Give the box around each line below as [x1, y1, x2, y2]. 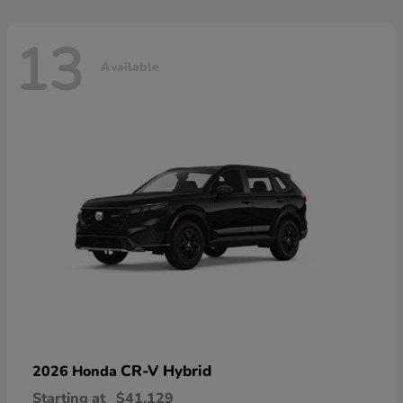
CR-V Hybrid [121, 361, 211, 382]
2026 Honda [32, 362, 121, 382]
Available [101, 58, 159, 76]
